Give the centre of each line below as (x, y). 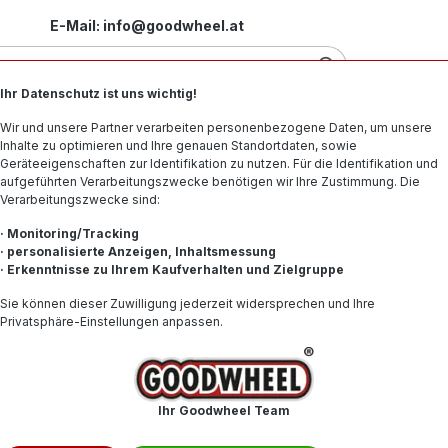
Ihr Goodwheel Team (224, 410)
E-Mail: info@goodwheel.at (146, 25)
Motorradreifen (86, 129)
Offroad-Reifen (325, 129)
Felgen (206, 129)
